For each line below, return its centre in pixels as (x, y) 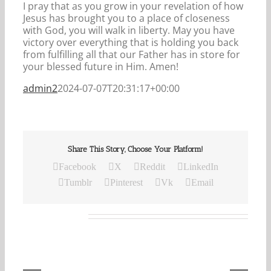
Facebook (77, 167)
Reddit (152, 167)
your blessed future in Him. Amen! (101, 66)
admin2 (40, 88)
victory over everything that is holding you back (131, 42)
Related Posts (54, 216)
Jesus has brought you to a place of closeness (126, 18)
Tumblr (78, 183)
